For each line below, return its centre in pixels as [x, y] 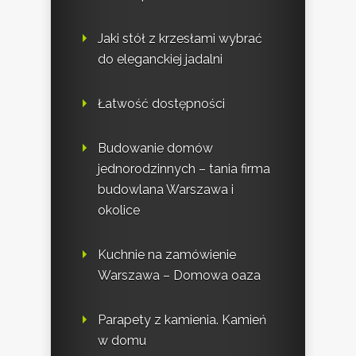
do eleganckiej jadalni [160, 60]
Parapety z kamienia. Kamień [182, 320]
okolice [119, 211]
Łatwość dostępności [161, 104]
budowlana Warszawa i [166, 190]
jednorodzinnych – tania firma [184, 169]
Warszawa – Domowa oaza [179, 276]
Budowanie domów [155, 149]
